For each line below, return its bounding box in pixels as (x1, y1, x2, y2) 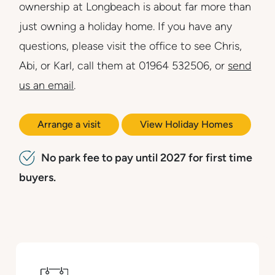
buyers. (19, 171, 56, 184)
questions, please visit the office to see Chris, (19, 39, 242, 53)
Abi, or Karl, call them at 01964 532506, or (19, 59, 228, 72)
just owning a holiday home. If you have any (19, 20, 233, 33)
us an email (19, 79, 74, 92)
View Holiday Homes (140, 118, 233, 130)
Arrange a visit (37, 118, 101, 130)
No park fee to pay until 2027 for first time (41, 151, 253, 165)
